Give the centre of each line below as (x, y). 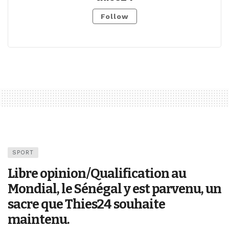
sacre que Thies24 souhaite (86, 204)
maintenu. (39, 219)
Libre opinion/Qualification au (97, 173)
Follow (114, 16)
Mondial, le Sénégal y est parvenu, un (114, 189)
